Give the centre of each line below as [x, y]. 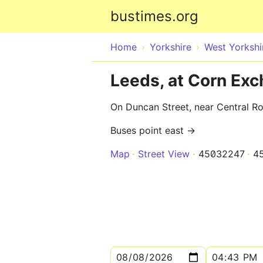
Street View [164, 154]
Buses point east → [153, 130]
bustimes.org [154, 16]
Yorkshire [171, 47]
